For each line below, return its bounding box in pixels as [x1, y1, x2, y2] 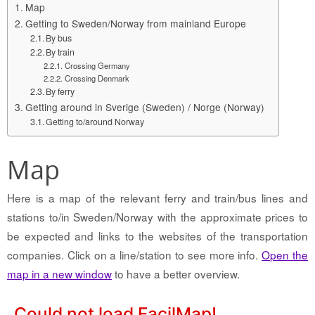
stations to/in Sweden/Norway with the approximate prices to [7, 208, 308, 224]
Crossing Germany [64, 59, 130, 71]
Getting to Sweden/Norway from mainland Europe [25, 15, 246, 30]
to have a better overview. [112, 265, 240, 281]
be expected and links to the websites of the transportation [7, 227, 308, 243]
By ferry [46, 84, 75, 98]
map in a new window [7, 265, 112, 281]
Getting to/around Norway [46, 115, 145, 128]
